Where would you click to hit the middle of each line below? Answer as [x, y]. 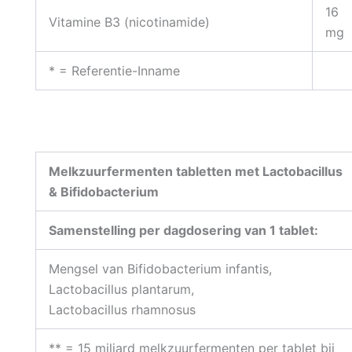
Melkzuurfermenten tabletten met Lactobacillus [195, 171]
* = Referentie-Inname [114, 70]
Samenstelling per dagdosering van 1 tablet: [183, 230]
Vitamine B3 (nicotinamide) [129, 22]
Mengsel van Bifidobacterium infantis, [160, 268]
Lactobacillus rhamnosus [122, 309]
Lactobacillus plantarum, [121, 289]
